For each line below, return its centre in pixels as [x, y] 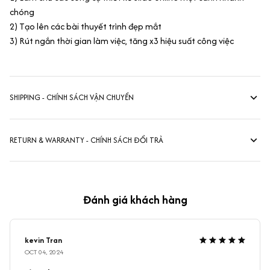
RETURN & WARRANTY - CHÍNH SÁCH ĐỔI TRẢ [86, 140]
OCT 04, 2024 [44, 252]
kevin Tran [43, 240]
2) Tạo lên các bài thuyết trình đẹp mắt [86, 26]
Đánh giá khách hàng [135, 200]
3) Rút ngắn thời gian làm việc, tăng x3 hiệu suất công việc [122, 40]
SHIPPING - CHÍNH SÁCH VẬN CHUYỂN [72, 98]
